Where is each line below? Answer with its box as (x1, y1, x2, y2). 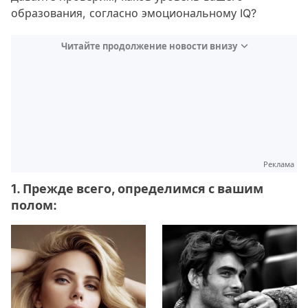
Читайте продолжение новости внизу (60, 41, 237, 52)
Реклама (263, 159, 294, 169)
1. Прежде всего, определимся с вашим (11, 181, 263, 196)
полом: (11, 198, 57, 212)
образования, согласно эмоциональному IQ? (11, 6, 256, 20)
